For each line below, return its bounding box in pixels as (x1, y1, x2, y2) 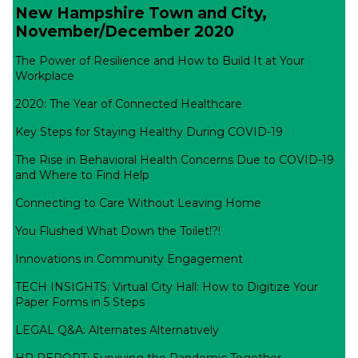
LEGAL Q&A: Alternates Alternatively (15, 322, 220, 337)
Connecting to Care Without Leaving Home (15, 195, 262, 210)
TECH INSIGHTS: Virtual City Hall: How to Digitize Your (15, 279, 319, 294)
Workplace (15, 68, 75, 83)
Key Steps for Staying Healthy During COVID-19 (15, 124, 284, 139)
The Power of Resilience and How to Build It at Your (15, 53, 305, 68)
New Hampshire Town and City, (15, 3, 268, 22)
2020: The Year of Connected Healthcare (15, 96, 243, 111)
